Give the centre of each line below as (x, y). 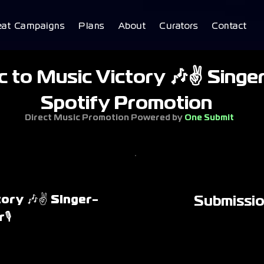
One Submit (209, 118)
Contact (229, 26)
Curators (179, 26)
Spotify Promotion (126, 104)
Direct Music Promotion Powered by (105, 118)
